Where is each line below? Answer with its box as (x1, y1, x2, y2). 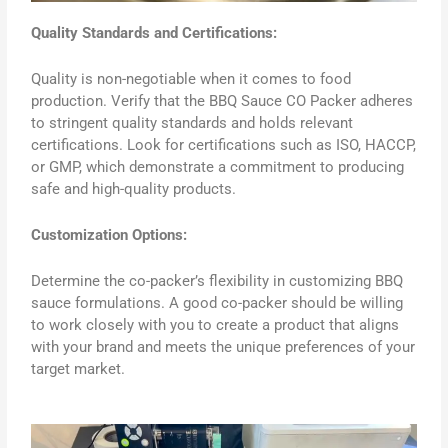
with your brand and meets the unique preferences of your (31, 337, 416, 356)
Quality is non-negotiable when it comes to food (31, 69, 352, 88)
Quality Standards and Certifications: (31, 23, 278, 42)
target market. (31, 359, 126, 378)
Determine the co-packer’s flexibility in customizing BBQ (31, 271, 404, 290)
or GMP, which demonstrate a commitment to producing (31, 157, 405, 176)
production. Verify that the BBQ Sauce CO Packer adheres (31, 91, 414, 110)
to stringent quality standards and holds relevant (31, 113, 354, 132)
